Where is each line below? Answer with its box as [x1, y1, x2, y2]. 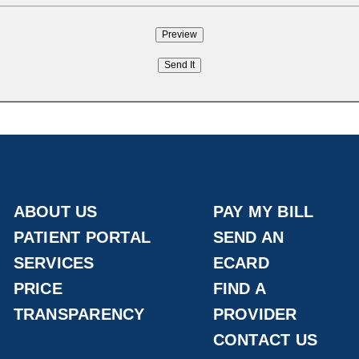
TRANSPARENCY [13, 305, 145, 323]
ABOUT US [13, 202, 98, 220]
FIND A [212, 279, 266, 297]
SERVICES [13, 253, 95, 272]
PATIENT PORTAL [13, 228, 151, 246]
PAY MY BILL [212, 202, 314, 220]
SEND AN [212, 228, 284, 246]
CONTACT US [212, 330, 318, 349]
